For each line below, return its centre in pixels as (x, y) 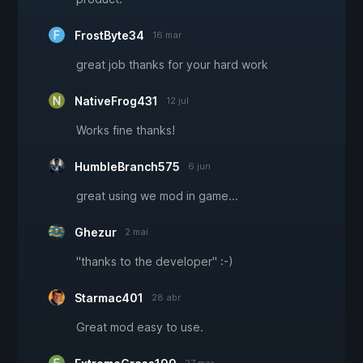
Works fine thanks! (126, 130)
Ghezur (96, 233)
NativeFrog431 (116, 101)
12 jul (177, 101)
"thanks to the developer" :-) (155, 262)
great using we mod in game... (157, 196)
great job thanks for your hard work (172, 65)
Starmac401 (109, 298)
